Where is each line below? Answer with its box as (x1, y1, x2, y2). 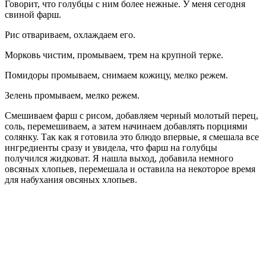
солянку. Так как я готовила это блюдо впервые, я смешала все (5, 131, 259, 142)
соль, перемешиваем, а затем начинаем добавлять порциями (5, 121, 248, 131)
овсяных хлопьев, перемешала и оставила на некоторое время (5, 163, 255, 174)
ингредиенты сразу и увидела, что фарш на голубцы (5, 142, 217, 153)
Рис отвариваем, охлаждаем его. (5, 29, 135, 40)
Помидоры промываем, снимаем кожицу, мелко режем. (5, 69, 228, 80)
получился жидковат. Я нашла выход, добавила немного (5, 153, 233, 163)
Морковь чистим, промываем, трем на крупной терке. (5, 49, 223, 60)
